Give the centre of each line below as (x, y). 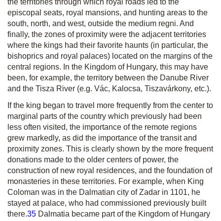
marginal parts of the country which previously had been (105, 116)
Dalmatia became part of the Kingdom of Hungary (123, 214)
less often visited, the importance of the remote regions (102, 127)
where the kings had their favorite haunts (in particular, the (108, 45)
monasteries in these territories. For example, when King (106, 181)
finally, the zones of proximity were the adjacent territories (107, 34)
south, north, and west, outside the (68, 23)
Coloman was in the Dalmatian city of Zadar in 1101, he (104, 192)
